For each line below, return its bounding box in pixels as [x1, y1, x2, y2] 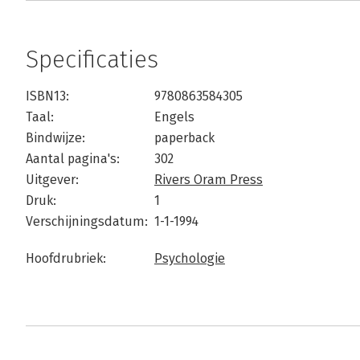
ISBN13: [26, 88, 69, 104]
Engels [154, 109, 194, 125]
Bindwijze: [26, 130, 85, 145]
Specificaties [26, 45, 158, 74]
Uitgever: [26, 172, 79, 187]
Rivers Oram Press [154, 172, 263, 187]
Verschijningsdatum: [26, 214, 148, 229]
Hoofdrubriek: [26, 251, 106, 266]
